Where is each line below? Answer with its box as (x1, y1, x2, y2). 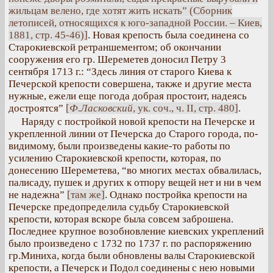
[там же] (67, 189, 105, 200)
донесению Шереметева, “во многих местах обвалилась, (9, 165, 261, 176)
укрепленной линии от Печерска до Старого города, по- (9, 128, 258, 140)
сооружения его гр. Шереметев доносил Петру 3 (9, 54, 226, 65)
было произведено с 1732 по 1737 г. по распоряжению (9, 238, 252, 249)
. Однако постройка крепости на (105, 189, 247, 200)
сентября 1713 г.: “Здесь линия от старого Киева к (9, 66, 232, 77)
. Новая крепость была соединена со (88, 29, 249, 41)
